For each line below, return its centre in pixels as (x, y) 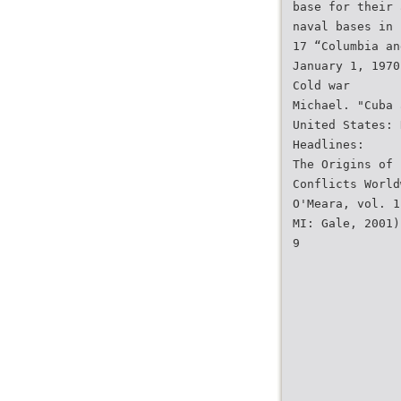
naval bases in (343, 26)
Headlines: (328, 145)
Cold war (321, 85)
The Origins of (343, 164)
